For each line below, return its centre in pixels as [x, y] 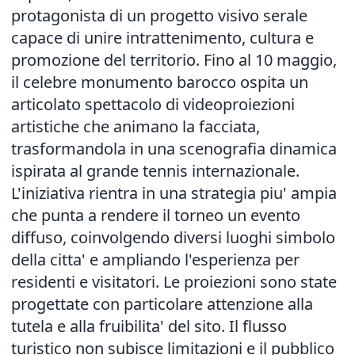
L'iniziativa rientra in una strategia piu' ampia [174, 193]
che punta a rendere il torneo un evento [156, 215]
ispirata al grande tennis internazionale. [155, 171]
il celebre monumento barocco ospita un [160, 82]
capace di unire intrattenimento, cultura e [162, 38]
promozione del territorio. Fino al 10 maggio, [174, 60]
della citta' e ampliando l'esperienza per [155, 260]
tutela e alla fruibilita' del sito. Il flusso [149, 326]
